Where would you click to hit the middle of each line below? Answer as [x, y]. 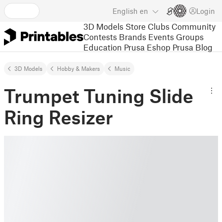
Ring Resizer [58, 117]
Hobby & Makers [79, 68]
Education [103, 47]
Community [194, 26]
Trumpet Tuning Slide [99, 96]
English [125, 11]
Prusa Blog [193, 47]
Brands [133, 36]
